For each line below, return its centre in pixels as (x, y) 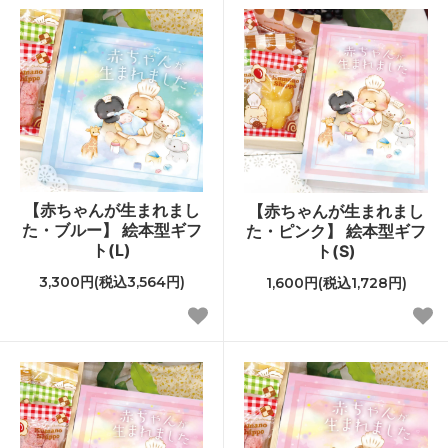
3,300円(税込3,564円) (111, 281)
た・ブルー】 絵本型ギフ (111, 229)
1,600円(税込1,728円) (336, 282)
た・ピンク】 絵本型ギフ (336, 230)
